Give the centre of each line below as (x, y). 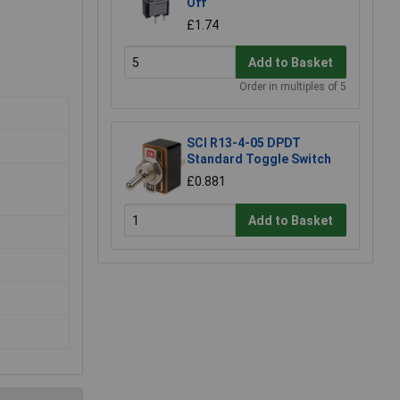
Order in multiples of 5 (293, 87)
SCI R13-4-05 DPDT (244, 143)
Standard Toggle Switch (259, 159)
